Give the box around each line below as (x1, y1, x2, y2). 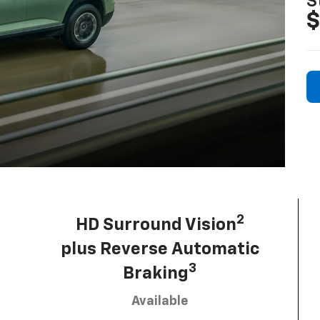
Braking (123, 264, 189, 282)
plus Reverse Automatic (60, 240, 259, 258)
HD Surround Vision (75, 216, 236, 234)
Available (131, 294, 188, 308)
